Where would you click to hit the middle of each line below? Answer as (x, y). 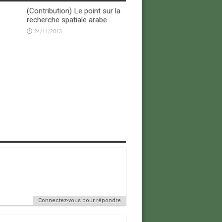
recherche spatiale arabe (67, 20)
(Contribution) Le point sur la (73, 11)
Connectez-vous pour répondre (79, 201)
